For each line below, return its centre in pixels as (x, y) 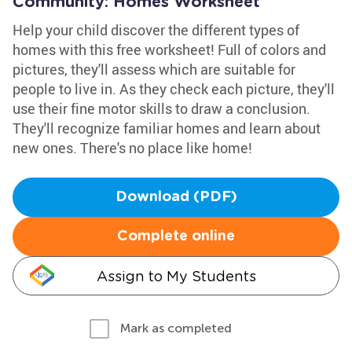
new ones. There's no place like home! (132, 148)
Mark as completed (176, 328)
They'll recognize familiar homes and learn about (167, 128)
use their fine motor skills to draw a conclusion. (161, 108)
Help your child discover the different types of (156, 30)
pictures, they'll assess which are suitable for (154, 69)
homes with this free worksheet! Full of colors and (169, 49)
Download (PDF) (176, 197)
